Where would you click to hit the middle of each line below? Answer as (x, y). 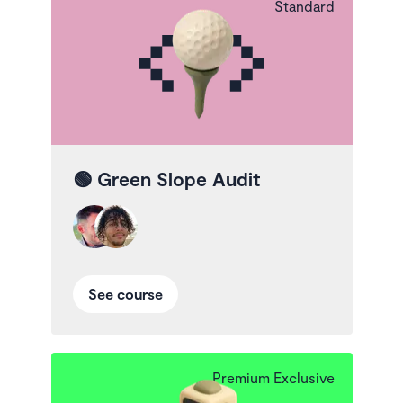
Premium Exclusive (273, 378)
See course (125, 294)
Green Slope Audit (178, 179)
